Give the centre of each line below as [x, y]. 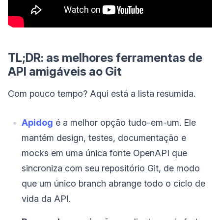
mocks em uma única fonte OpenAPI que [104, 153]
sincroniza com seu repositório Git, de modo [111, 168]
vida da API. [46, 198]
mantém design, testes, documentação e [104, 137]
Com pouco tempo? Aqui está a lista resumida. [102, 93]
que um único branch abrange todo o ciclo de [113, 183]
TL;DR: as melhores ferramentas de [105, 57]
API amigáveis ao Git [65, 71]
